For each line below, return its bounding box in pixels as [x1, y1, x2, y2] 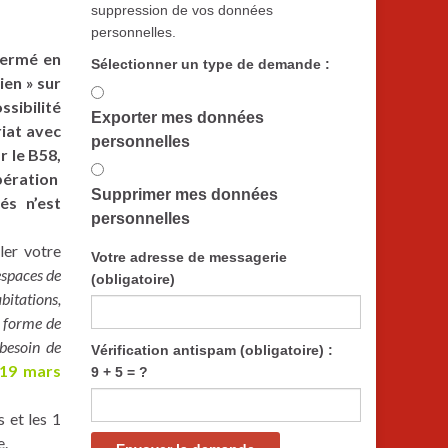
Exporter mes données [91, 109, 264, 126]
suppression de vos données [91, 2, 273, 18]
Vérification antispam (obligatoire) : [91, 342, 333, 358]
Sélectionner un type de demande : [91, 56, 330, 72]
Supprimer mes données [91, 186, 278, 203]
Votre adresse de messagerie [91, 249, 287, 265]
